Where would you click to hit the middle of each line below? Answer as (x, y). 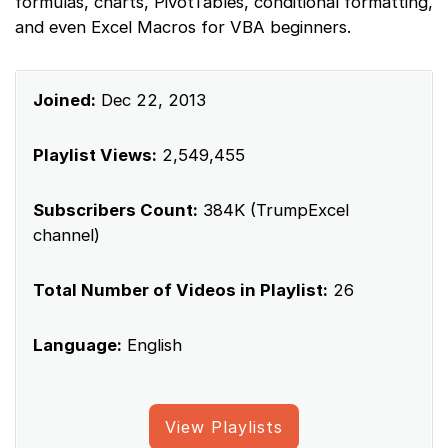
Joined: (64, 100)
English (152, 345)
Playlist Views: (95, 155)
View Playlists (224, 427)
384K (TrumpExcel (273, 210)
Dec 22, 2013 (151, 100)
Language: (77, 345)
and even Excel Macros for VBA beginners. (183, 27)
